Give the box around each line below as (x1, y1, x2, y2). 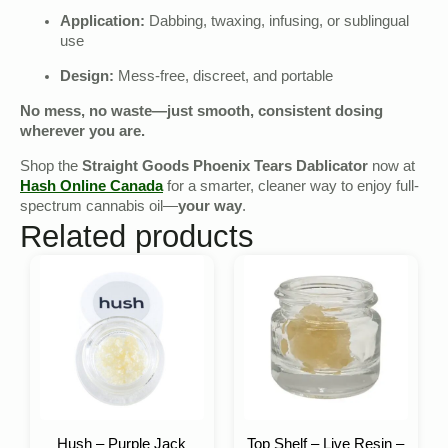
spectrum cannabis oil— (20, 198, 178, 218)
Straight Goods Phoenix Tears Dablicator (82, 158, 368, 178)
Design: (60, 68, 114, 88)
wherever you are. (20, 123, 145, 143)
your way (178, 198, 242, 218)
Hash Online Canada (20, 178, 163, 198)
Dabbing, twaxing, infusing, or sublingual (145, 13, 409, 33)
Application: (60, 13, 145, 33)
